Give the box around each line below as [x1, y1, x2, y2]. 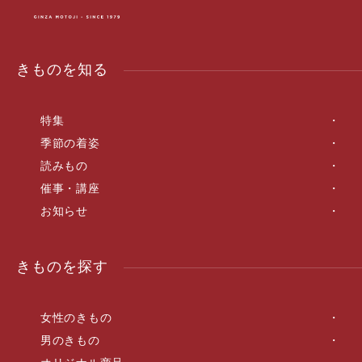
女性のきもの [40, 311, 112, 324]
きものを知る [16, 61, 108, 78]
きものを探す [16, 258, 108, 275]
